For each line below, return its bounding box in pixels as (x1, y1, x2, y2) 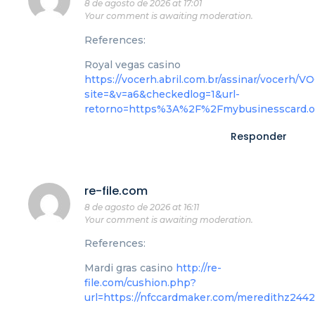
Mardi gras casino (84, 262, 176, 275)
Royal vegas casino (84, 58, 181, 72)
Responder (231, 129, 287, 143)
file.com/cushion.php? (84, 276, 196, 290)
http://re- (176, 262, 221, 275)
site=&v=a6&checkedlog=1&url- (84, 88, 240, 101)
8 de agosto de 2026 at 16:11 (84, 201, 199, 212)
